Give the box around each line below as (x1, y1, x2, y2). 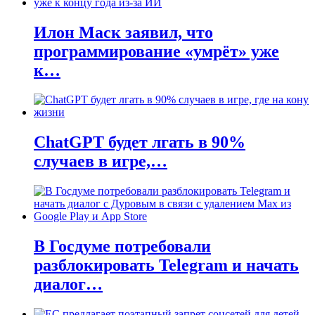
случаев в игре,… (34, 152, 167, 171)
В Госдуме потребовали (34, 237, 211, 256)
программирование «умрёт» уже (34, 41, 279, 60)
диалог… (34, 275, 103, 294)
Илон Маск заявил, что (34, 22, 213, 41)
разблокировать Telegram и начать (34, 256, 299, 275)
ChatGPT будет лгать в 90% (34, 133, 245, 152)
